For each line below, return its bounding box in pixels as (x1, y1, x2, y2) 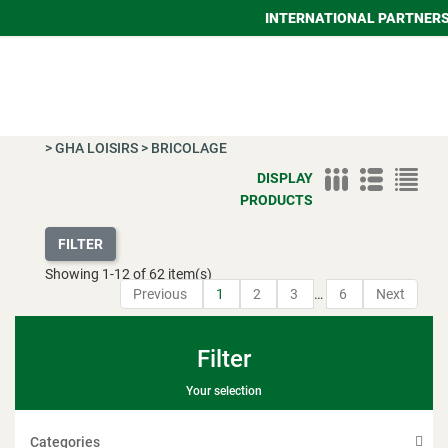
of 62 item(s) (130, 265, 212, 282)
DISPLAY (257, 170, 313, 186)
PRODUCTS (240, 192, 313, 208)
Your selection (186, 383, 262, 398)
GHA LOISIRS (55, 140, 138, 156)
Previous (133, 285, 190, 302)
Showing (45, 265, 102, 282)
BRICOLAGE (151, 140, 227, 156)
